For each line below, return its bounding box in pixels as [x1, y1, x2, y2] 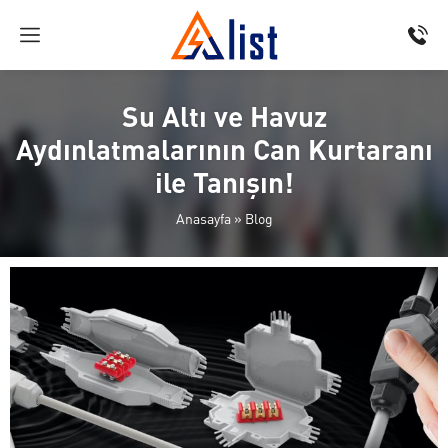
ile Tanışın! [154, 164, 294, 200]
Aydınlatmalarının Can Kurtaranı [15, 131, 433, 167]
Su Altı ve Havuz [121, 98, 327, 134]
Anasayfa [175, 209, 231, 227]
